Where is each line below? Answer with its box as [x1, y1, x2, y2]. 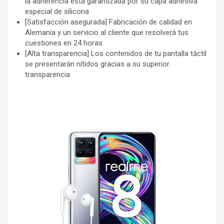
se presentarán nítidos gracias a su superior [25, 59, 169, 68]
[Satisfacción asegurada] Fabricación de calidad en [25, 17, 192, 26]
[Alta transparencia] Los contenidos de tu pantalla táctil [25, 48, 206, 58]
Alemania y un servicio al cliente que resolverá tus [25, 27, 188, 37]
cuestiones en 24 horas [25, 38, 102, 47]
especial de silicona [25, 6, 89, 16]
